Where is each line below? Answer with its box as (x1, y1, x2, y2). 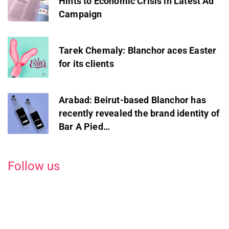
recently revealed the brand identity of (59, 107, 220, 119)
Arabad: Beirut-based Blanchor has (59, 94, 206, 105)
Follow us (8, 158, 60, 173)
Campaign (59, 8, 102, 19)
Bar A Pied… (59, 121, 110, 132)
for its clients (59, 58, 114, 69)
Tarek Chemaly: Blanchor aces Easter (59, 44, 217, 56)
